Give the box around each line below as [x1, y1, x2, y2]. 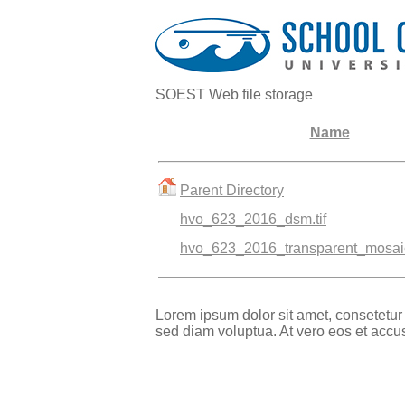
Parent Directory [180, 183, 284, 198]
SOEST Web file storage [155, 87, 313, 102]
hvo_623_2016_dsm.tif [180, 212, 326, 227]
